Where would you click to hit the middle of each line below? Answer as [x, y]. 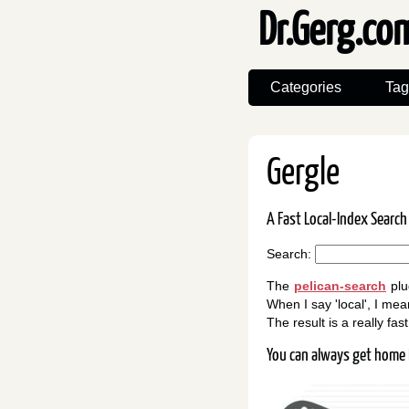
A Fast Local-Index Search [337, 220]
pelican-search [340, 286]
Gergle [303, 174]
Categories [306, 88]
